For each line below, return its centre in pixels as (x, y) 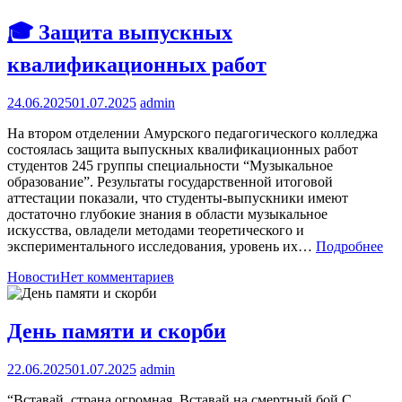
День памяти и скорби (117, 332)
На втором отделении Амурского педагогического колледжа (192, 134)
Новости (34, 277)
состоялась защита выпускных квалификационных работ (183, 150)
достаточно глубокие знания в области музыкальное (167, 214)
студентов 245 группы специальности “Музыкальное (170, 166)
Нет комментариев (117, 277)
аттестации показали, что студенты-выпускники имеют (178, 198)
